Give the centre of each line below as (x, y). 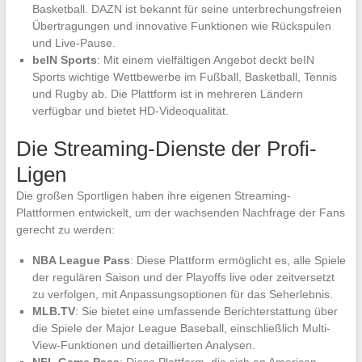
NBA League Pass (81, 261)
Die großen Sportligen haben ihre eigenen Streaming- (153, 196)
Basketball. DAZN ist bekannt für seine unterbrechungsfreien (187, 9)
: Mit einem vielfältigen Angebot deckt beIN (205, 60)
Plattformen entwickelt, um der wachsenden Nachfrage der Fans (180, 213)
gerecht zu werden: (65, 230)
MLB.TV (53, 311)
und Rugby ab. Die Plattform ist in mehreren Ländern (167, 94)
